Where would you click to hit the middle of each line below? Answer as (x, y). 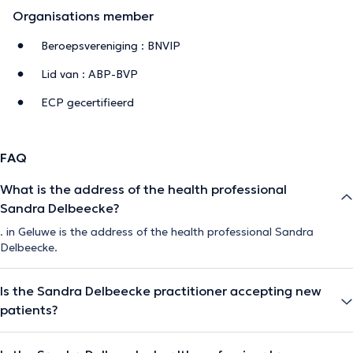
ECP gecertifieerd (87, 102)
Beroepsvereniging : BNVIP (111, 45)
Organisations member (83, 15)
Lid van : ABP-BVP (89, 74)
